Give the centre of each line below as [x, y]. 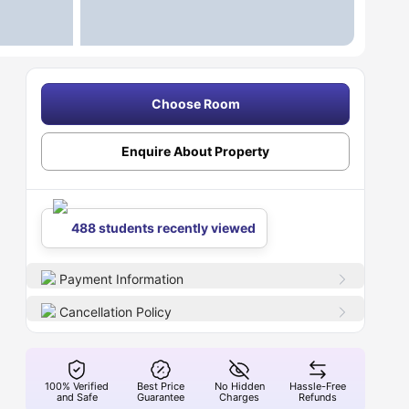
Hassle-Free [318, 386]
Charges [240, 397]
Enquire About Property [196, 151]
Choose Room [195, 104]
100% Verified [77, 386]
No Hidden [239, 386]
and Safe [77, 397]
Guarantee [161, 397]
